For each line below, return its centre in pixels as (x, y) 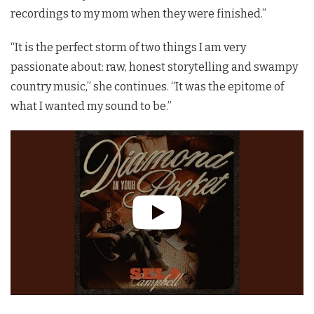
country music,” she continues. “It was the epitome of (147, 86)
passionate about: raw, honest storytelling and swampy (154, 67)
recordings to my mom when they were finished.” (138, 13)
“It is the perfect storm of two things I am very (128, 47)
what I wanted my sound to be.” (91, 106)
